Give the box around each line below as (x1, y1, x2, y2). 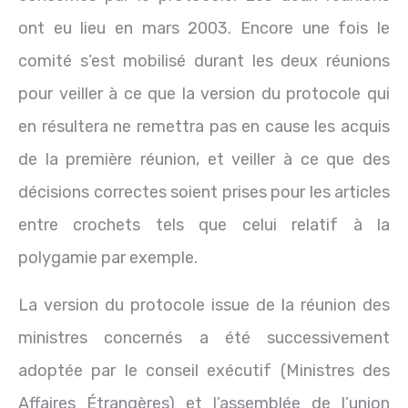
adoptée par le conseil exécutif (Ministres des (18, 360, 390, 381)
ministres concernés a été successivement (18, 327, 390, 348)
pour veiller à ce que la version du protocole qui (18, 83, 390, 104)
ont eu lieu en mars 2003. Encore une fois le (18, 17, 390, 38)
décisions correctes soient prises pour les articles (18, 181, 390, 202)
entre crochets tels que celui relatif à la (18, 214, 390, 235)
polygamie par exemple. (18, 247, 198, 268)
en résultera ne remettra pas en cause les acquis (18, 116, 390, 137)
